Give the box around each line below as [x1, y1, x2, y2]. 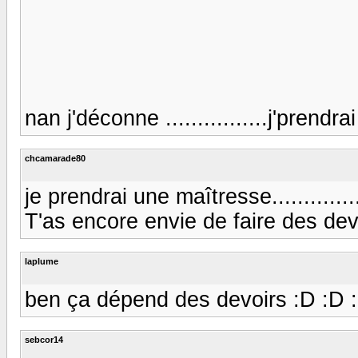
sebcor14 [25, 334, 63, 344]
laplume [25, 256, 58, 266]
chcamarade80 [25, 153, 86, 163]
